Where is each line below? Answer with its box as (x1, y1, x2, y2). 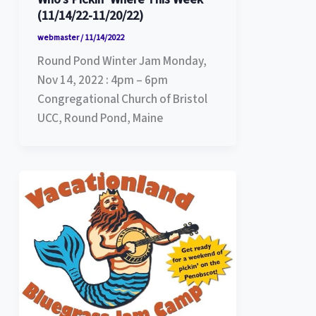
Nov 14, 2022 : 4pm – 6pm (37, 71, 168, 90)
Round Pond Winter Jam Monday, (37, 52, 207, 71)
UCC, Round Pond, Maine (37, 109, 163, 128)
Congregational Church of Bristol (37, 90, 207, 109)
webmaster (37, 31, 80, 44)
